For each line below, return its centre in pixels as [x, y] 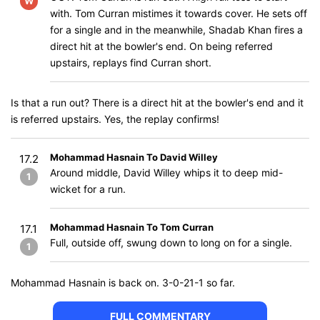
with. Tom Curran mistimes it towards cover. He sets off [179, 13]
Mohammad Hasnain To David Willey [134, 157]
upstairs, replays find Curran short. [131, 62]
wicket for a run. [88, 189]
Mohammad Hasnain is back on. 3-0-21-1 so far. [123, 282]
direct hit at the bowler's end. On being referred [161, 46]
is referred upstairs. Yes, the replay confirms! [115, 119]
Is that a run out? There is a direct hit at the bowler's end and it [157, 102]
